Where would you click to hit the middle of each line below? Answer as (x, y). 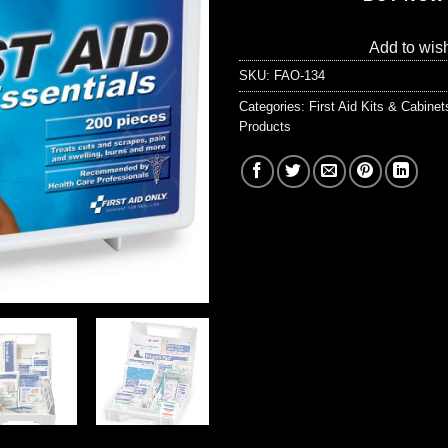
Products (265, 127)
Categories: (274, 107)
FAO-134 (299, 76)
